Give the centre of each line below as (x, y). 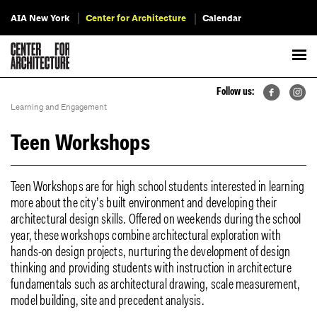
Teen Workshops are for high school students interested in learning (158, 188)
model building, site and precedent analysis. (108, 302)
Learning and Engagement (59, 107)
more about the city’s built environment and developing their (144, 204)
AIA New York (40, 18)
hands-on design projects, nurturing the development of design (151, 253)
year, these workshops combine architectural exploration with (146, 237)
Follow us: (235, 93)
